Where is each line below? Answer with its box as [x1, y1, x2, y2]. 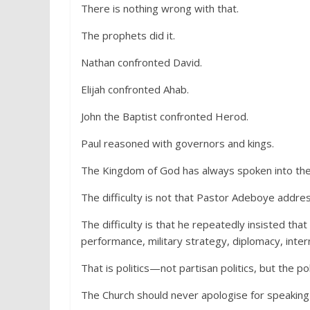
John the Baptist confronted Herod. [81, 109, 248, 123]
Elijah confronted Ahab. [81, 82, 189, 96]
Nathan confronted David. [81, 55, 202, 69]
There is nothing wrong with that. [81, 1, 239, 15]
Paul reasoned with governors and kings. [81, 136, 274, 150]
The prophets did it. [81, 28, 175, 42]
